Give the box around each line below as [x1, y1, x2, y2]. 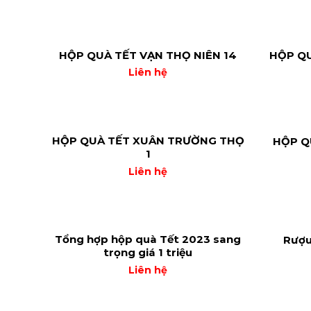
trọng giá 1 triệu [103, 246, 192, 260]
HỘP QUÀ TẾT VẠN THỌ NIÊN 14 [59, 48, 237, 62]
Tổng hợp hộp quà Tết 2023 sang [55, 233, 241, 246]
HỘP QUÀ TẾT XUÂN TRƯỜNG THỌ [51, 134, 244, 148]
